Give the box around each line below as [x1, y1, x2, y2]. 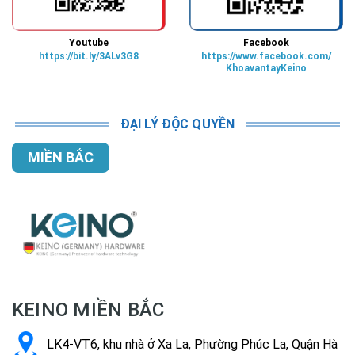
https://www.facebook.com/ [201, 50, 331, 62]
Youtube [69, 36, 109, 48]
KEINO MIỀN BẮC [12, 299, 165, 322]
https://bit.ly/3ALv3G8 [39, 50, 139, 62]
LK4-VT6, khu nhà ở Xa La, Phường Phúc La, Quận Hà [44, 336, 338, 352]
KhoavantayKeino [226, 62, 307, 74]
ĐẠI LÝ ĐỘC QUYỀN [120, 116, 235, 132]
